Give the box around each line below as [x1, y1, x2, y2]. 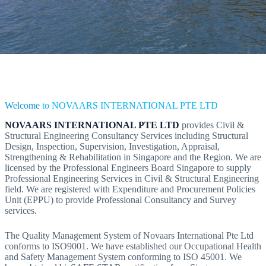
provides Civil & [179, 119, 244, 130]
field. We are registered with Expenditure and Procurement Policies [5, 183, 255, 194]
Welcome [5, 100, 42, 110]
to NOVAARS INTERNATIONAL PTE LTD [42, 100, 218, 110]
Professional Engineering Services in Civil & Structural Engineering [5, 173, 259, 183]
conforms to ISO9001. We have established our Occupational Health [5, 240, 261, 251]
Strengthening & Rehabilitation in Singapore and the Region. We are [5, 151, 261, 162]
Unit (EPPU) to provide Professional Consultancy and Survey [5, 194, 236, 205]
